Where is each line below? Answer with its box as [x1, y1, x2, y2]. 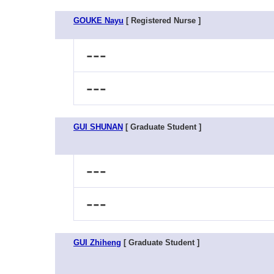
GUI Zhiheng [73, 238, 121, 247]
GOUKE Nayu [73, 16, 124, 25]
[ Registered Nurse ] [124, 16, 201, 25]
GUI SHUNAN [73, 122, 123, 131]
